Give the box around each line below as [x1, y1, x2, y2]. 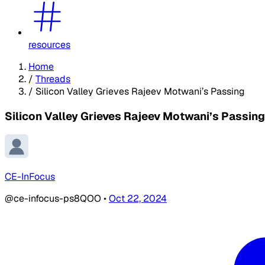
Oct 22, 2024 [109, 192, 167, 205]
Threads [35, 72, 70, 85]
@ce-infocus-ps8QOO [5, 192, 104, 205]
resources [28, 38, 70, 51]
